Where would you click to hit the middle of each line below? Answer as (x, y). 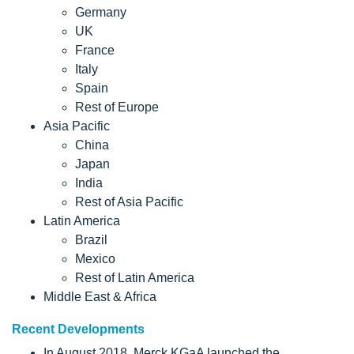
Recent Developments (78, 329)
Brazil (91, 239)
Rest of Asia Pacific (129, 201)
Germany (101, 12)
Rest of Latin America (135, 277)
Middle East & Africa (100, 296)
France (95, 50)
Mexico (95, 258)
